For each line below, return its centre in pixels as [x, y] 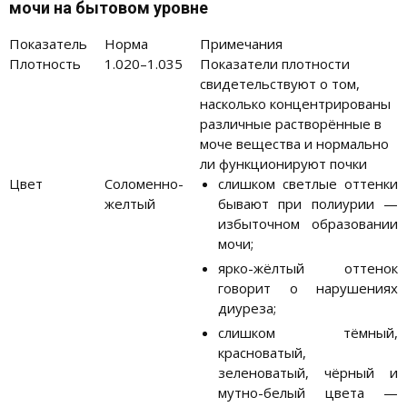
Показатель [48, 44]
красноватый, [262, 353]
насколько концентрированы [295, 104]
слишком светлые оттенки [308, 184]
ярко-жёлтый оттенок [308, 268]
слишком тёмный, [308, 333]
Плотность [45, 64]
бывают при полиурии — [308, 204]
